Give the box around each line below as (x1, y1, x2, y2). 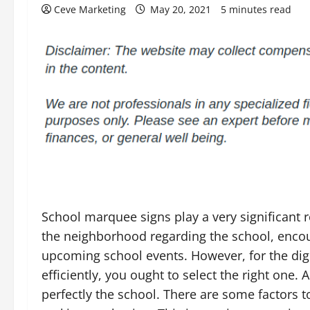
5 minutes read (221, 3, 291, 16)
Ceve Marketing (54, 3, 126, 16)
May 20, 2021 (147, 3, 214, 16)
